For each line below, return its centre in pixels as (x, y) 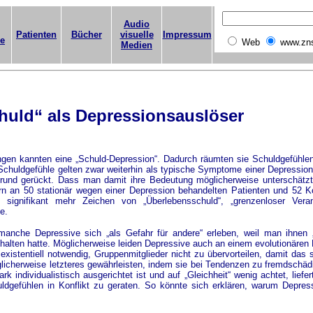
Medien (137, 45)
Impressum (187, 35)
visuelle (137, 35)
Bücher (86, 35)
